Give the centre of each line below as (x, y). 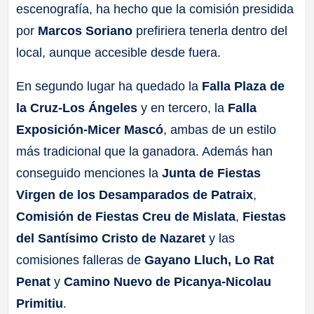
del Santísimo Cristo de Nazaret (111, 238)
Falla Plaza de (244, 86)
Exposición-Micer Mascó (90, 129)
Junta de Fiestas (212, 173)
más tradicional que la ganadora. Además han (145, 151)
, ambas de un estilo (220, 129)
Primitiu (40, 303)
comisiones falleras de (81, 260)
